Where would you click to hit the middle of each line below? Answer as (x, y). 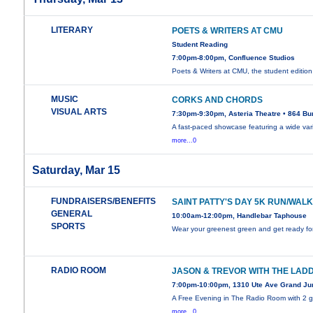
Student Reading (200, 45)
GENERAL (72, 214)
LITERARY (72, 30)
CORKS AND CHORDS (218, 100)
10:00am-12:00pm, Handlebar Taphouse (240, 216)
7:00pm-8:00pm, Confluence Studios (234, 58)
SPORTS (68, 227)
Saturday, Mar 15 (77, 170)
